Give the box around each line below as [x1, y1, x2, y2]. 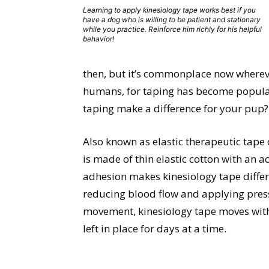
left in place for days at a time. [83, 222, 226, 235]
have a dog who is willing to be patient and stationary [83, 15, 261, 24]
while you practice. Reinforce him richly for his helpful [83, 25, 262, 34]
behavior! [83, 34, 114, 43]
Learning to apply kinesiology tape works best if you [83, 5, 256, 14]
